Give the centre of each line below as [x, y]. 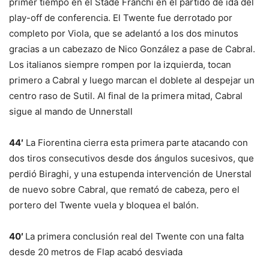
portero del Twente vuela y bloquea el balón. [104, 205]
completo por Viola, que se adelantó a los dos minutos [124, 33]
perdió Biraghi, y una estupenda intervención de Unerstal [130, 174]
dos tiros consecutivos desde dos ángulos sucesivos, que [131, 158]
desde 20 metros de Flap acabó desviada [96, 252]
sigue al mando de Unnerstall [71, 111]
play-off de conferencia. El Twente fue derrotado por [121, 17]
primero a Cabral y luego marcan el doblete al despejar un [132, 80]
